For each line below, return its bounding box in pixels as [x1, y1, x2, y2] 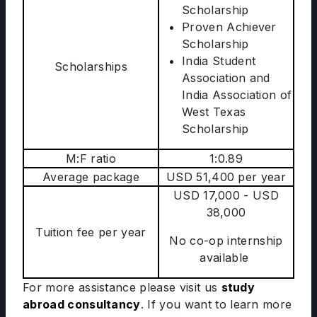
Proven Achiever [182, 20, 277, 34]
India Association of [182, 88, 292, 102]
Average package [42, 170, 139, 184]
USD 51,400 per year [166, 170, 287, 184]
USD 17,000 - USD [173, 188, 279, 202]
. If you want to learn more [140, 297, 292, 311]
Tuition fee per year [35, 225, 146, 239]
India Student [182, 54, 256, 68]
